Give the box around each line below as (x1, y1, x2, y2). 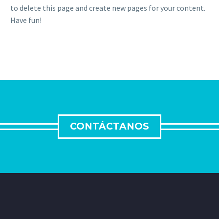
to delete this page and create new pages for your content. (10, 3, 205, 13)
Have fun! (10, 15, 42, 25)
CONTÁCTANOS (70, 121, 149, 132)
